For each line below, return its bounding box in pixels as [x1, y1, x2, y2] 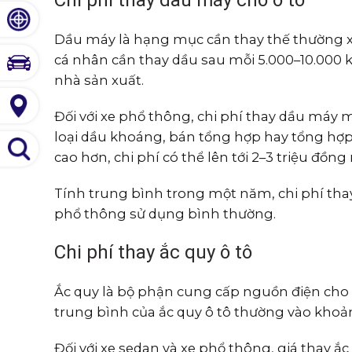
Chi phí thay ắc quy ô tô [53, 241, 252, 263]
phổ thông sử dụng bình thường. [53, 206, 276, 222]
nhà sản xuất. [53, 72, 144, 88]
